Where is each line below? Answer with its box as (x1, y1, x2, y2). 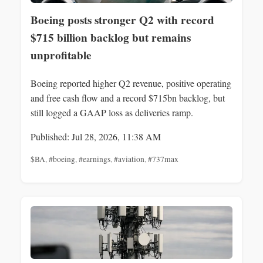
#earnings (79, 153, 110, 164)
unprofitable (31, 47, 92, 64)
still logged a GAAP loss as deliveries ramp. (31, 106, 193, 119)
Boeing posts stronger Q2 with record (31, 12, 214, 29)
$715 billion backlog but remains (31, 29, 191, 46)
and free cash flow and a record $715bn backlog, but (31, 91, 225, 104)
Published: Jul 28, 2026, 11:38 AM (31, 130, 161, 143)
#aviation (114, 153, 144, 164)
